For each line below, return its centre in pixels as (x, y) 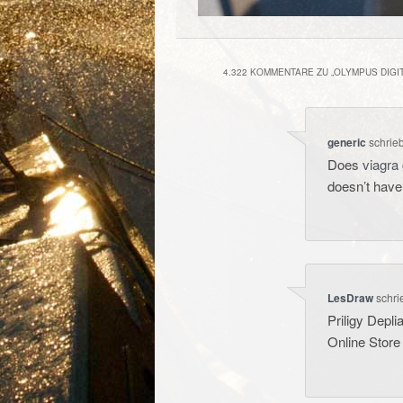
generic (347, 142)
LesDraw (351, 298)
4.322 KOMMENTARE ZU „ (278, 72)
